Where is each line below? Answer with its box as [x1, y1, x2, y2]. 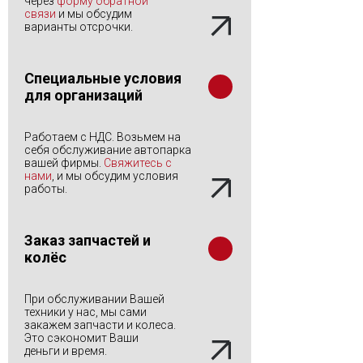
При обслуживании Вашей [24, 293, 164, 305]
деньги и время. [24, 344, 107, 357]
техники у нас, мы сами [24, 305, 147, 318]
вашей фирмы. [24, 156, 104, 169]
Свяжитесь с [104, 156, 172, 169]
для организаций [24, 87, 143, 104]
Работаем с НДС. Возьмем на [24, 130, 181, 143]
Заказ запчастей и [24, 232, 151, 249]
